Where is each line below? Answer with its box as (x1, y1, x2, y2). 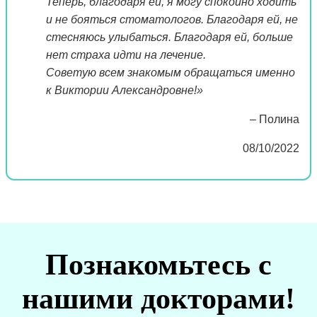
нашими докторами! (22, 282, 295, 315)
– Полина (244, 113, 299, 125)
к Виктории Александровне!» (46, 83, 203, 96)
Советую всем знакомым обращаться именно (46, 66, 295, 79)
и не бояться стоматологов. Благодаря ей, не (46, 13, 298, 25)
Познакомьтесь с (45, 248, 272, 281)
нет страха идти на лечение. (46, 48, 206, 61)
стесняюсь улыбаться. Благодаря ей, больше (46, 30, 293, 43)
